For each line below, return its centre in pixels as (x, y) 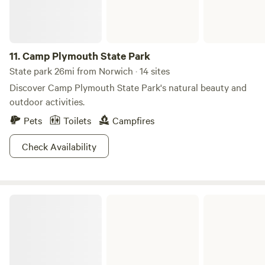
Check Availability (59, 146)
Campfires (133, 120)
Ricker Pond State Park (51, 199)
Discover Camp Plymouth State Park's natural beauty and (128, 87)
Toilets (77, 120)
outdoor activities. (47, 101)
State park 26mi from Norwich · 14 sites (90, 70)
